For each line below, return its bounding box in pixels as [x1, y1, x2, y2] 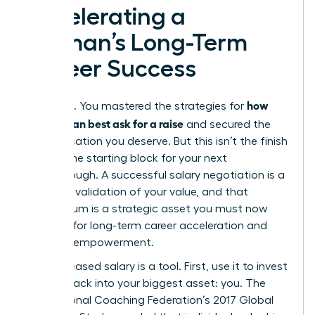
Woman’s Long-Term [26, 31, 247, 56]
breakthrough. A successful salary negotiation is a [26, 169, 285, 181]
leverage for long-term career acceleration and [26, 220, 267, 232]
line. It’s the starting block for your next [26, 153, 227, 165]
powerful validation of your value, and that [26, 186, 248, 198]
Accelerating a [26, 5, 186, 30]
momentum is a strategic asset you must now [26, 203, 268, 215]
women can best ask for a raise [26, 116, 184, 131]
